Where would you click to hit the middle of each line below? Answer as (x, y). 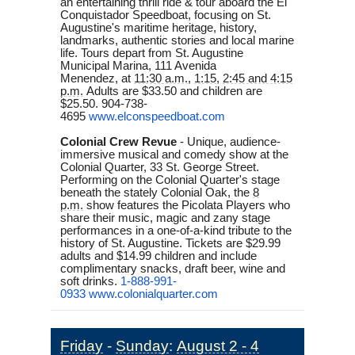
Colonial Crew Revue (118, 141)
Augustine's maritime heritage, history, (158, 27)
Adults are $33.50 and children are (174, 91)
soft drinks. (89, 281)
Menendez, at (95, 78)
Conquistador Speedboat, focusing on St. (166, 15)
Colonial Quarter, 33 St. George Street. (160, 167)
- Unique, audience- (230, 141)
